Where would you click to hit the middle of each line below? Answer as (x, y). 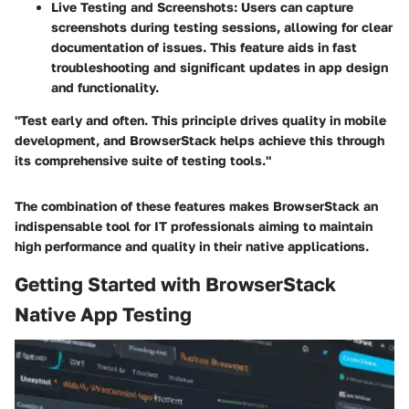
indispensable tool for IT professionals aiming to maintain (194, 226)
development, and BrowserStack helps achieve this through (199, 140)
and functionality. (105, 87)
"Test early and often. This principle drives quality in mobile (200, 120)
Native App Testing (103, 314)
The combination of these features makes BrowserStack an (196, 206)
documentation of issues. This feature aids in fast (204, 47)
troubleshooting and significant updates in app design (220, 67)
